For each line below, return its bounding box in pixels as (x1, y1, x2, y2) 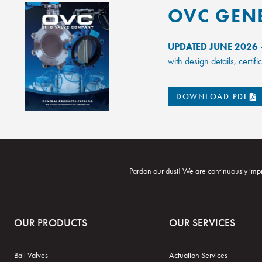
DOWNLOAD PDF (175, 91, 249, 102)
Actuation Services (169, 250, 228, 260)
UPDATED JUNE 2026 (167, 41, 258, 52)
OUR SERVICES (169, 216, 236, 229)
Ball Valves (14, 250, 48, 260)
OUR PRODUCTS (14, 216, 87, 229)
